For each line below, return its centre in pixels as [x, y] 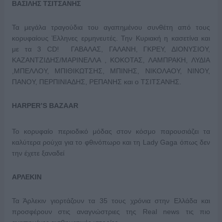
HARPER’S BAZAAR [45, 106]
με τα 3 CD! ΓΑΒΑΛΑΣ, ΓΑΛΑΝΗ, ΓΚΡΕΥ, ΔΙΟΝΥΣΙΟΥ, [111, 49]
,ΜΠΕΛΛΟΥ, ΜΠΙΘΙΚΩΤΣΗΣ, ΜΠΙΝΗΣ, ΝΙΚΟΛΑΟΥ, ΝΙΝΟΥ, [111, 71]
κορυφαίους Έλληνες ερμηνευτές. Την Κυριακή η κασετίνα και [111, 38]
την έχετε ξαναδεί [38, 153]
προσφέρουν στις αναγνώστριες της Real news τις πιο [111, 212]
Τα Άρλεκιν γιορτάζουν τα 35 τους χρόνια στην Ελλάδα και [111, 201]
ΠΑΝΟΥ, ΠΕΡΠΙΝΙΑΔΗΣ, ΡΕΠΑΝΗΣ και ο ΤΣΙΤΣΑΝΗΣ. [96, 82]
